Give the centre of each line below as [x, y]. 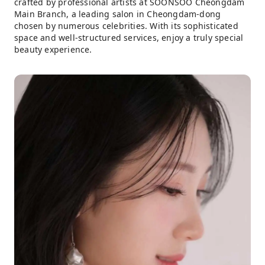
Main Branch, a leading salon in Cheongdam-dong [118, 14]
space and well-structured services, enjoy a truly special [129, 38]
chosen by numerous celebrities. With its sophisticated [126, 26]
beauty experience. [53, 49]
